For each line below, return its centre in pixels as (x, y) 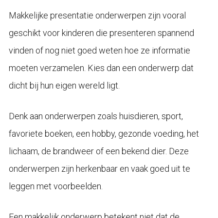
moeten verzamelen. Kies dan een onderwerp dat (101, 68)
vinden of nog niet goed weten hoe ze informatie (99, 50)
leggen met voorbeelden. (55, 186)
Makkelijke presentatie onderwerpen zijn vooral (97, 15)
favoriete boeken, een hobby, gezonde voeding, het (104, 133)
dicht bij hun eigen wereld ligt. (64, 85)
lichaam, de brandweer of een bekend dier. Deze (99, 151)
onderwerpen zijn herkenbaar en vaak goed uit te (99, 168)
